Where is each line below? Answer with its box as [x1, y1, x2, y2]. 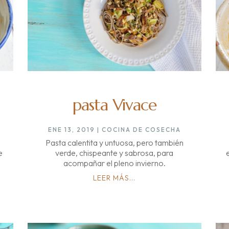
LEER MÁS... [93, 173, 136, 183]
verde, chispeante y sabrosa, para [55, 148, 174, 158]
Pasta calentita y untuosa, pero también [45, 138, 184, 148]
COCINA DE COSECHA [101, 126, 181, 134]
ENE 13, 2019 [48, 126, 95, 134]
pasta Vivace [72, 95, 156, 116]
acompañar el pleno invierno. [63, 158, 166, 169]
